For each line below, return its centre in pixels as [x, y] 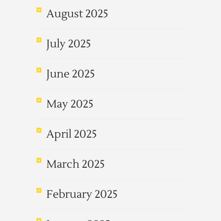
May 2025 [70, 104]
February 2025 [82, 194]
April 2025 [72, 134]
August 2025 [77, 14]
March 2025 [75, 164]
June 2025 [71, 74]
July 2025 [69, 44]
